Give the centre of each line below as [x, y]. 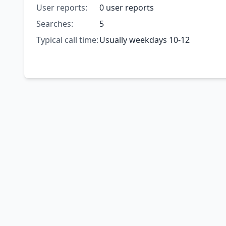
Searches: [55, 24]
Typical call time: [67, 40]
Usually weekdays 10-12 [144, 40]
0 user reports [126, 8]
